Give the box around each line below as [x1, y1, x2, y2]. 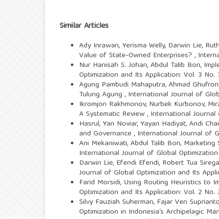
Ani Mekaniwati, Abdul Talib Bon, [79, 137, 184, 151]
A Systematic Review [79, 108, 147, 121]
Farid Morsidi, [79, 176, 124, 190]
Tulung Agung [79, 88, 125, 102]
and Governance [79, 128, 134, 141]
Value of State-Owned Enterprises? [79, 49, 195, 63]
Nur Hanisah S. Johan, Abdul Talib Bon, [79, 59, 204, 72]
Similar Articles [60, 20, 109, 34]
